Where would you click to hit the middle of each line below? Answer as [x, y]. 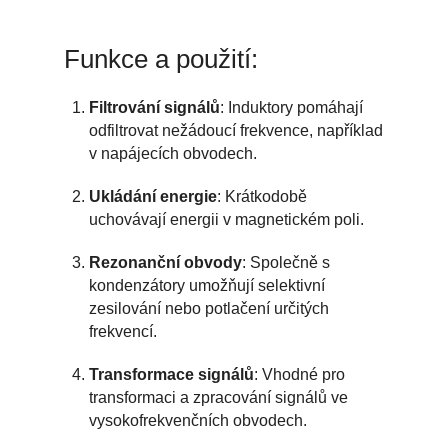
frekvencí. [123, 332]
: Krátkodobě [262, 197]
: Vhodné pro [299, 375]
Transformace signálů [171, 375]
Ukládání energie [153, 197]
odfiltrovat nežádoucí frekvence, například [236, 131]
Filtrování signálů [154, 108]
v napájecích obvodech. [173, 154]
